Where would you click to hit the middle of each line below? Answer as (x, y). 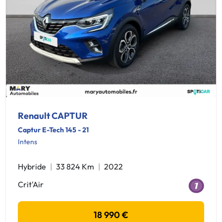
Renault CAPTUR (53, 115)
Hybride (32, 166)
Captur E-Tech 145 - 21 (53, 130)
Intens (28, 141)
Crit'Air (31, 184)
